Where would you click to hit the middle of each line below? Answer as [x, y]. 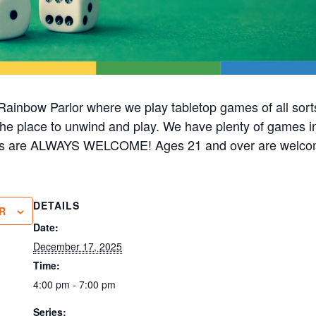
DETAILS [57, 205]
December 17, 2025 [78, 246]
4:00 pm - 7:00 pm [75, 284]
